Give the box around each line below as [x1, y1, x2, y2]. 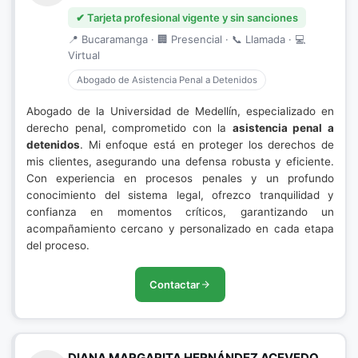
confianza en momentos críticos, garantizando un [26, 205, 334, 218]
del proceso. [26, 239, 89, 252]
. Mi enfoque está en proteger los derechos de [80, 138, 334, 151]
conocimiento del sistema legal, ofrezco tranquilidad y [26, 189, 334, 201]
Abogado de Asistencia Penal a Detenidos [77, 74, 257, 86]
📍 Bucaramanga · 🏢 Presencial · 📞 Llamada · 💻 [68, 33, 305, 46]
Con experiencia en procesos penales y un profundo [26, 172, 334, 185]
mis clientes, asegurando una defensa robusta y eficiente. [26, 155, 334, 168]
